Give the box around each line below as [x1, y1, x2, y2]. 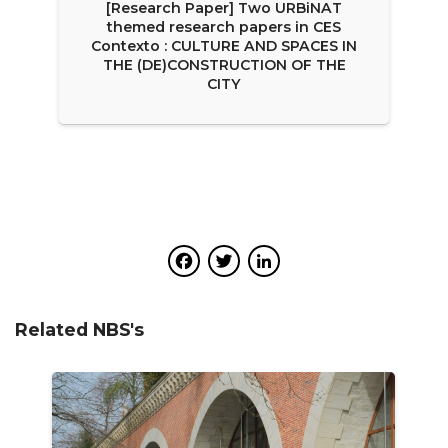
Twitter [240, 241, 344, 282]
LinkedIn [280, 241, 401, 282]
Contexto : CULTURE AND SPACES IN [91, 37, 357, 56]
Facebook [200, 241, 334, 282]
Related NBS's [15, 319, 144, 341]
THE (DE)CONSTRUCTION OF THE [102, 56, 346, 75]
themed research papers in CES [107, 18, 341, 37]
